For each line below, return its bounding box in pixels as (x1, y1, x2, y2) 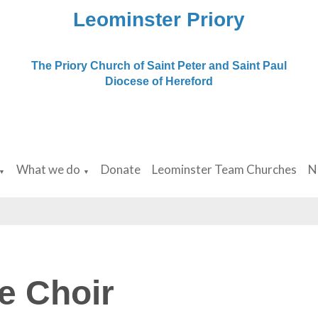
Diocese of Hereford (104, 75, 213, 87)
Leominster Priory (72, 9, 245, 31)
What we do (16, 162, 81, 177)
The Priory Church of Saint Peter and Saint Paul (31, 59, 287, 72)
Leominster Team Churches (152, 162, 297, 177)
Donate (101, 162, 141, 177)
